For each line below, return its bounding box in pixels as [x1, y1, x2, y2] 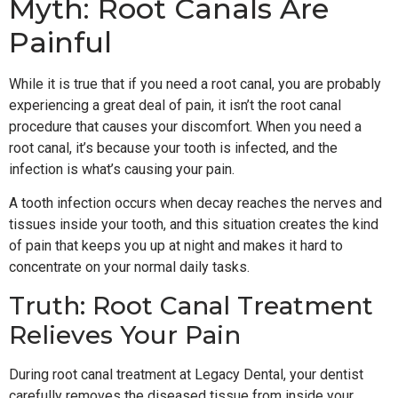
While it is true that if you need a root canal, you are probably [9, 75, 381, 92]
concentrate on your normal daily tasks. [9, 259, 250, 276]
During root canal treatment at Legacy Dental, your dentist [9, 365, 363, 383]
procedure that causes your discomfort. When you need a [9, 117, 362, 135]
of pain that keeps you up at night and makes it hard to [9, 237, 343, 255]
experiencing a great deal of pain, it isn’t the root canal [9, 96, 341, 114]
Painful [9, 24, 112, 60]
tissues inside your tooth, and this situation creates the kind [9, 216, 378, 234]
